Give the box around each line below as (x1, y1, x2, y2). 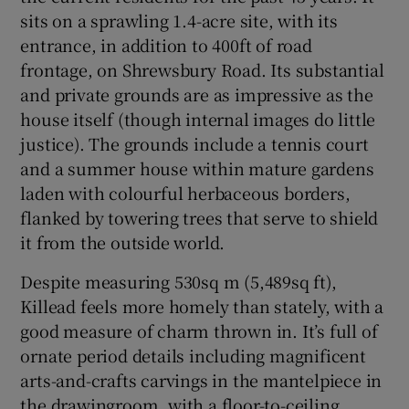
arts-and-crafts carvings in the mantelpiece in (20, 368, 383, 393)
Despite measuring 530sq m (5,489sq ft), (20, 269, 337, 294)
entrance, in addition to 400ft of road (20, 33, 312, 58)
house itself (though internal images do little (20, 107, 376, 131)
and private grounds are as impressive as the (20, 82, 373, 107)
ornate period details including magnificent (20, 343, 366, 368)
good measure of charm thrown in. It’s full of (20, 319, 378, 343)
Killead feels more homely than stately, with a (20, 294, 384, 319)
